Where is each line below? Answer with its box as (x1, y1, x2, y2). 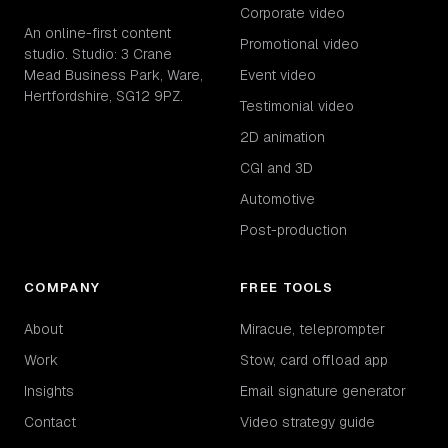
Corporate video (240, 3, 345, 22)
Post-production (240, 220, 347, 239)
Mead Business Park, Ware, (24, 65, 203, 84)
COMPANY (24, 278, 101, 296)
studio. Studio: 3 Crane (24, 44, 172, 63)
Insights (24, 381, 74, 400)
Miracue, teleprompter (240, 319, 385, 338)
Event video (240, 65, 316, 84)
